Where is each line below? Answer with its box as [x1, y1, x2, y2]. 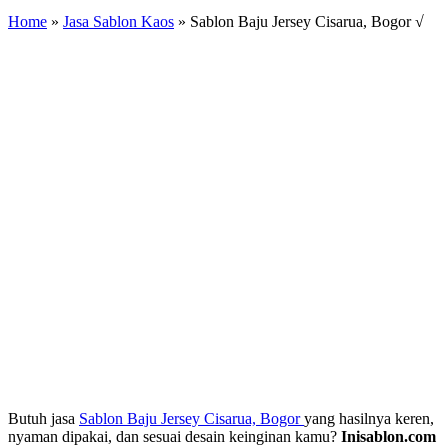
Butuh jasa [8, 409, 79, 427]
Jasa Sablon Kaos [63, 12, 174, 30]
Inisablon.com [341, 427, 436, 445]
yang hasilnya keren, [304, 409, 434, 427]
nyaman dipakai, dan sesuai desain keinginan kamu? [8, 427, 341, 445]
